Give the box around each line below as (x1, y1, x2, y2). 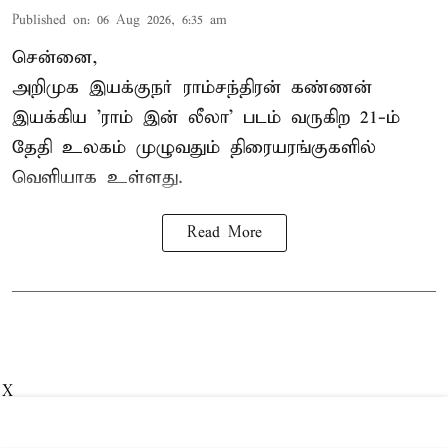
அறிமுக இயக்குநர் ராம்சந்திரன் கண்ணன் (12, 76, 372, 100)
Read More (186, 224, 262, 243)
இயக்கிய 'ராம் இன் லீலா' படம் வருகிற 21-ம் (12, 106, 400, 130)
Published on (12, 12, 87, 30)
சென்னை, (12, 46, 98, 70)
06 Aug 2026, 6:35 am (97, 12, 227, 30)
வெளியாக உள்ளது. (12, 166, 183, 190)
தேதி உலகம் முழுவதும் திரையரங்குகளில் (12, 136, 376, 160)
